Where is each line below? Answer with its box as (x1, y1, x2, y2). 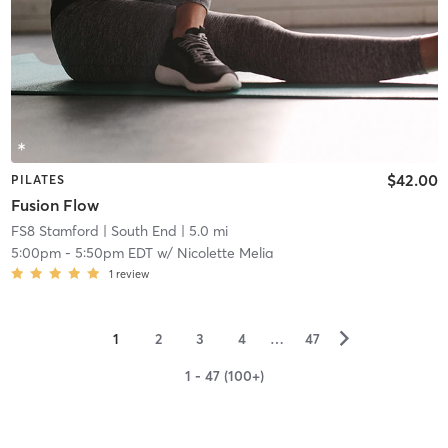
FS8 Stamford (10, 222, 99, 241)
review (115, 267, 149, 282)
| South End (98, 222, 177, 241)
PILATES (10, 171, 65, 187)
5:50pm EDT (74, 244, 153, 263)
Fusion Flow (10, 195, 99, 216)
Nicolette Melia (176, 244, 273, 263)
